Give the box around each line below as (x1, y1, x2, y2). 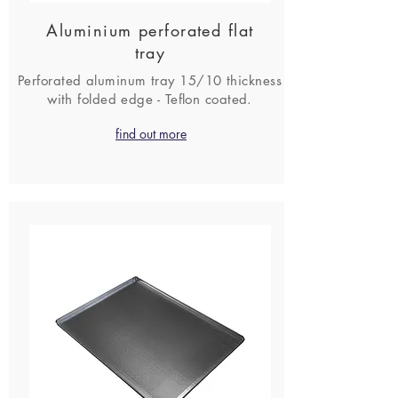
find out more (115, 125, 187, 142)
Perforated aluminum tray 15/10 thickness (18, 72, 282, 89)
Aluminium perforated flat (46, 20, 254, 41)
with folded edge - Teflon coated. (47, 91, 252, 107)
